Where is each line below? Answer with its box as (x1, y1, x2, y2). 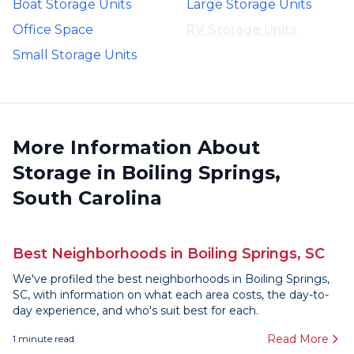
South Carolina (13, 186, 162, 209)
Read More (267, 332, 329, 346)
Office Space (13, 22, 93, 37)
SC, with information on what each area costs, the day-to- (13, 288, 329, 302)
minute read (16, 333, 74, 345)
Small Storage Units (13, 47, 137, 62)
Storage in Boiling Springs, (13, 161, 281, 184)
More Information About (13, 136, 260, 159)
